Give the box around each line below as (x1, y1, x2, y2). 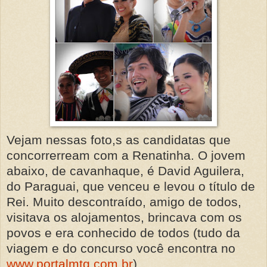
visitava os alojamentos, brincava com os (7, 210, 242, 224)
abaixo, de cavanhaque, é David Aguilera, (7, 163, 244, 178)
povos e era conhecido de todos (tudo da (7, 225, 240, 240)
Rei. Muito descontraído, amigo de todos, (7, 194, 241, 209)
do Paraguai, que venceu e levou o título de (7, 179, 255, 193)
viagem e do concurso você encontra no (7, 241, 235, 255)
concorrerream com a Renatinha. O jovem (7, 148, 246, 162)
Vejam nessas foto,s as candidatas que (7, 132, 231, 147)
